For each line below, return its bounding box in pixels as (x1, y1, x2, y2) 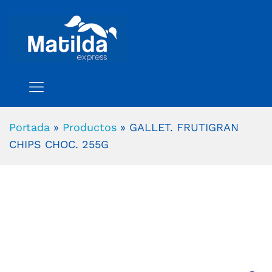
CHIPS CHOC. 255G (9, 137, 109, 151)
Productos (63, 120, 117, 134)
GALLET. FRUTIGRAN (129, 120, 239, 134)
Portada (9, 120, 50, 134)
